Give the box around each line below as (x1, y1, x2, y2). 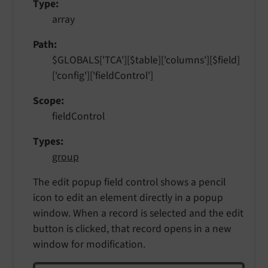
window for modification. (33, 236, 145, 252)
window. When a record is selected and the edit (33, 205, 243, 221)
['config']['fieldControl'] (52, 68, 153, 83)
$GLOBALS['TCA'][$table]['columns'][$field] (52, 52, 240, 68)
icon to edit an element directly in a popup (33, 190, 223, 205)
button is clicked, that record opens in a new (33, 221, 232, 236)
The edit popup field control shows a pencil (33, 174, 226, 190)
